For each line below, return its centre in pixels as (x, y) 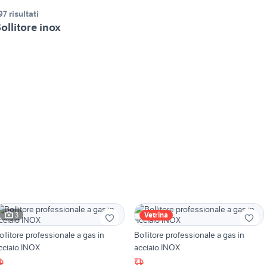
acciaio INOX (157, 248)
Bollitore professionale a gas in (189, 235)
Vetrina (156, 215)
